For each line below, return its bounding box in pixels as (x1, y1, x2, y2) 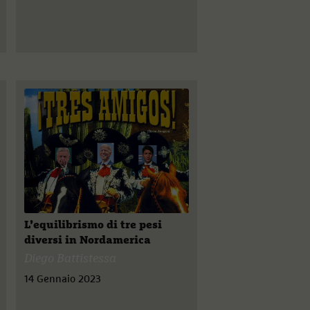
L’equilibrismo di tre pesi (24, 219, 163, 230)
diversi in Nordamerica (24, 235, 152, 246)
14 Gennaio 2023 (24, 274, 102, 284)
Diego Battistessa (24, 253, 117, 265)
